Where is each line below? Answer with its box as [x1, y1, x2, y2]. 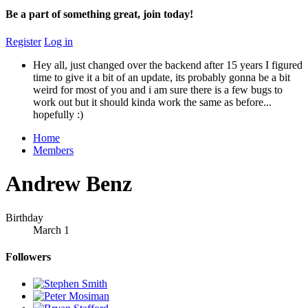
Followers [5, 250, 51, 263]
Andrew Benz [5, 171, 132, 197]
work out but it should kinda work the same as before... [33, 96, 272, 108]
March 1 [33, 223, 69, 236]
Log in [44, 35, 73, 47]
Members [33, 144, 74, 156]
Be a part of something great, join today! [5, 8, 193, 21]
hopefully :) [33, 108, 83, 120]
